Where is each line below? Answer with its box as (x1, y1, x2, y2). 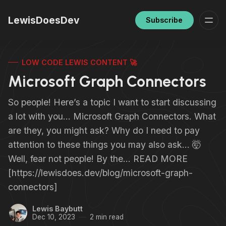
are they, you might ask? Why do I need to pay (8, 125, 200, 136)
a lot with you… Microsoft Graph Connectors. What (8, 110, 216, 122)
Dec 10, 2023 (32, 213, 75, 221)
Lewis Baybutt (32, 204, 83, 213)
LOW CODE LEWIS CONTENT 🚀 (22, 58, 137, 67)
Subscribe (146, 16, 183, 24)
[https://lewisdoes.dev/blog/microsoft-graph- (8, 167, 193, 178)
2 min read (89, 213, 124, 221)
